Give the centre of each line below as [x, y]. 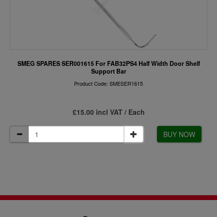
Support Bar [108, 71]
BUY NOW [179, 134]
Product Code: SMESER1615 [108, 83]
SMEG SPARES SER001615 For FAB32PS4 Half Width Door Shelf [108, 63]
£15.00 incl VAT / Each [108, 112]
